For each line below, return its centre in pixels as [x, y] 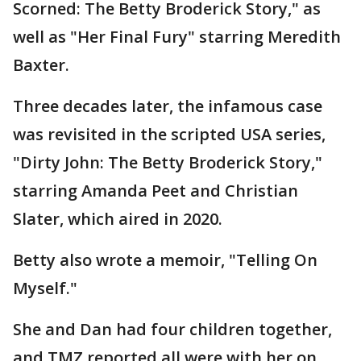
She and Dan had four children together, [172, 330]
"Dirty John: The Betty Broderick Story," [168, 163]
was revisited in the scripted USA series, [169, 135]
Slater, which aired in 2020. [120, 219]
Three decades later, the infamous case [168, 106]
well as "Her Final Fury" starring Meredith [177, 37]
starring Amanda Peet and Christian [156, 191]
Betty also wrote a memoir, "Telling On [165, 260]
